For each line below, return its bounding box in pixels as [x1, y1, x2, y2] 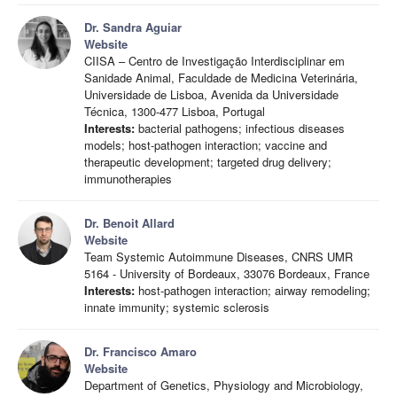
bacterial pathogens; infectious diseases [135, 120, 345, 136]
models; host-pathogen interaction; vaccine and [84, 136, 327, 153]
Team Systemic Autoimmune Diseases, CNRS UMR [84, 248, 353, 265]
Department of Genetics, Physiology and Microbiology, [84, 377, 363, 393]
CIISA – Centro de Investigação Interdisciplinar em [84, 52, 345, 69]
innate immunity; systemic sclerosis [84, 299, 269, 315]
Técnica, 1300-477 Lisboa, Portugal [84, 103, 265, 120]
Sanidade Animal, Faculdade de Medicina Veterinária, [84, 69, 358, 86]
